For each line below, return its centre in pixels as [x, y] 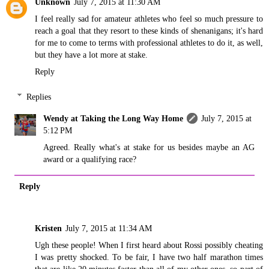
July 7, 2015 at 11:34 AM [109, 228]
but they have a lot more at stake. [91, 55]
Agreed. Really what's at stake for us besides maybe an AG [149, 147]
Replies [39, 96]
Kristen [48, 228]
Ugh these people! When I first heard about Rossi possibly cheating [149, 245]
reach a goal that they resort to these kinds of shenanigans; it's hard [149, 31]
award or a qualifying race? [90, 159]
